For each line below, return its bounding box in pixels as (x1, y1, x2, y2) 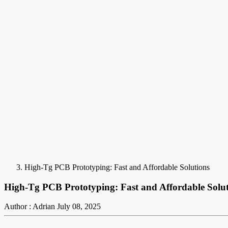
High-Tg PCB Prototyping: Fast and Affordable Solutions (24, 163, 210, 172)
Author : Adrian (4, 202, 55, 211)
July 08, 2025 (57, 202, 101, 211)
